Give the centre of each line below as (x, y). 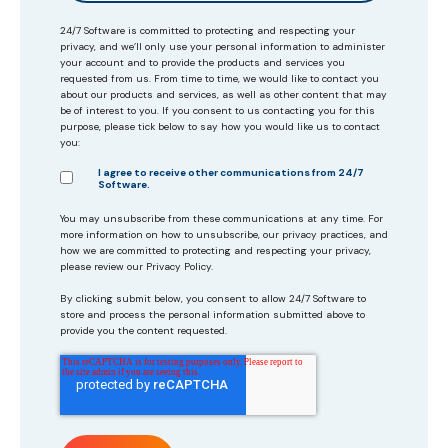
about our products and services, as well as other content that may (223, 95)
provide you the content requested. (143, 331)
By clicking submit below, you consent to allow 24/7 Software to (213, 299)
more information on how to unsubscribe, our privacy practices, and (224, 235)
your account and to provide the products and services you (202, 63)
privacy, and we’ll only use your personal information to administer (222, 47)
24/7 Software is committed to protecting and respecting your (207, 31)
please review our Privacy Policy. (136, 267)
